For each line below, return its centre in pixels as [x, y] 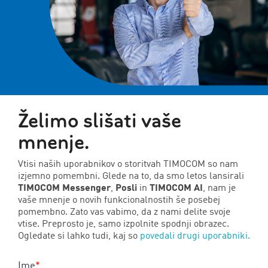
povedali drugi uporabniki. [195, 236]
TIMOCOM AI [176, 188]
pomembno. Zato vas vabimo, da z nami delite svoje [124, 212]
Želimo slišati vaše [100, 121]
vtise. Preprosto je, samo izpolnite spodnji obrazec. [124, 224]
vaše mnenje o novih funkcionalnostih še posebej [119, 200]
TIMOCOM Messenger [64, 188]
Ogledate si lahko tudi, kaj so [79, 236]
